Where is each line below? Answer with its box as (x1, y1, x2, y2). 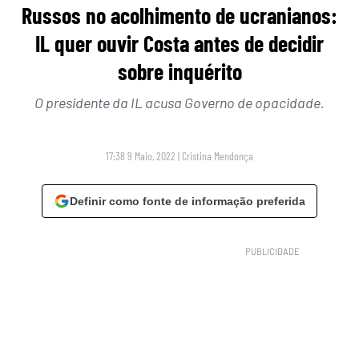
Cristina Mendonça (182, 149, 253, 163)
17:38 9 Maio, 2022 (106, 149, 175, 163)
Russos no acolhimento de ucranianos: (22, 2, 337, 30)
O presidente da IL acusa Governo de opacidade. (34, 94, 325, 112)
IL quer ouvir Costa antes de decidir (35, 30, 324, 58)
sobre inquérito (117, 58, 242, 86)
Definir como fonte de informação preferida (70, 195, 305, 208)
